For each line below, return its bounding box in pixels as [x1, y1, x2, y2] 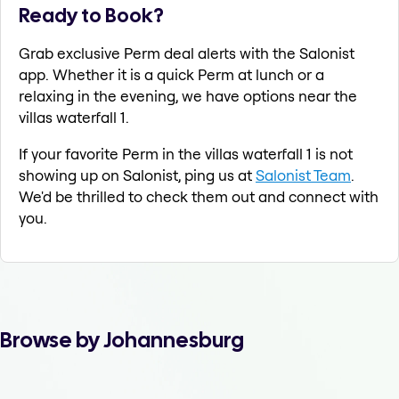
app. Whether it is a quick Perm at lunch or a [19, 65, 324, 85]
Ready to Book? [19, 2, 164, 29]
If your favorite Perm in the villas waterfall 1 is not [19, 144, 353, 164]
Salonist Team [256, 166, 351, 185]
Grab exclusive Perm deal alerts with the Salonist [19, 44, 354, 63]
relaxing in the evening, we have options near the [19, 86, 357, 106]
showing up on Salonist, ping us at [19, 166, 256, 185]
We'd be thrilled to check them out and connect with [19, 187, 379, 207]
